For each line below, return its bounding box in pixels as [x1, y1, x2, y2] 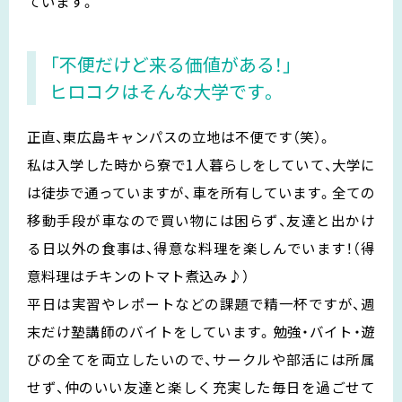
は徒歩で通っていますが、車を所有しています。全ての [27, 181, 375, 202]
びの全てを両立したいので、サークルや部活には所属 [27, 348, 375, 369]
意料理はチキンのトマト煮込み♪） [27, 265, 249, 285]
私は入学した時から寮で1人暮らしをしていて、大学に [27, 153, 375, 174]
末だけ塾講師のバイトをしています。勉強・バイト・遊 [27, 320, 375, 341]
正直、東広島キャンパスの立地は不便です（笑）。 [27, 126, 332, 146]
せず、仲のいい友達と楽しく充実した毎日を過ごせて [27, 376, 375, 397]
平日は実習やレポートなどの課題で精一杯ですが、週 [27, 293, 375, 313]
